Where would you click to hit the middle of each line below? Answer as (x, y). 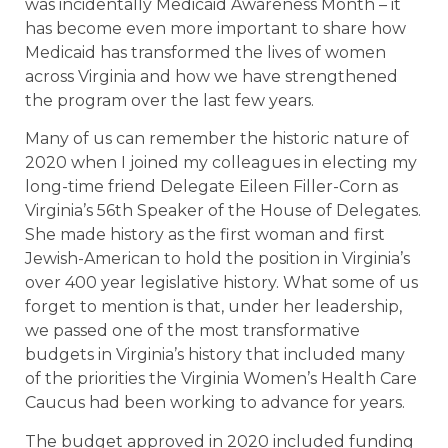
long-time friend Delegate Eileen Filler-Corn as (211, 187)
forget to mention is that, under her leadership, (213, 307)
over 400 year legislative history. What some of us (221, 283)
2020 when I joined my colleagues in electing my (221, 163)
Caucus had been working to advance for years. (217, 403)
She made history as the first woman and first (205, 235)
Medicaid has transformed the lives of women (205, 52)
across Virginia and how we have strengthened (211, 76)
